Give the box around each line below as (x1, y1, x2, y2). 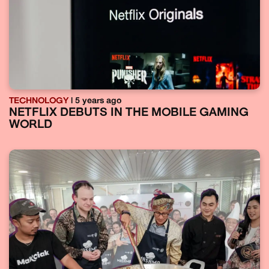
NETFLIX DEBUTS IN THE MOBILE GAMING (9, 107, 249, 119)
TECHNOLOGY (9, 96, 68, 106)
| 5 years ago (68, 96, 122, 106)
